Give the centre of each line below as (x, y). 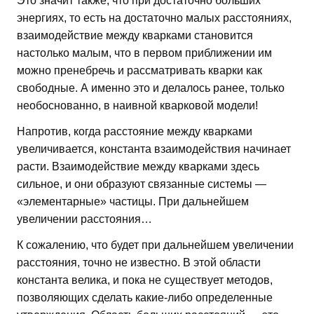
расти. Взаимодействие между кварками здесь (138, 166)
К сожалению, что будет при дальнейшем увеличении (155, 245)
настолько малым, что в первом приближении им (144, 53)
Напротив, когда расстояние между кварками (135, 131)
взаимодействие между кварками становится (135, 35)
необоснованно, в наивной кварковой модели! (137, 105)
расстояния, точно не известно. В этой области (139, 262)
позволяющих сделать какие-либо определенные (145, 297)
